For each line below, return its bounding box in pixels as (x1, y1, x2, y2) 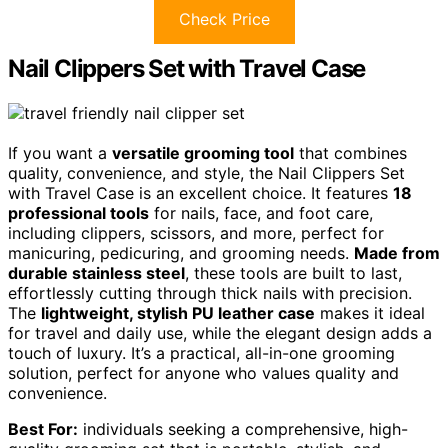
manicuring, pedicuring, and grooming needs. (8, 242, 354, 263)
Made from (354, 242, 440, 263)
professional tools (8, 202, 149, 223)
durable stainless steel (8, 262, 185, 283)
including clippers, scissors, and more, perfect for (8, 222, 384, 243)
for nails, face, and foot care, (149, 202, 373, 223)
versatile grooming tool (112, 142, 294, 163)
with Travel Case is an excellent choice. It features (8, 182, 393, 203)
